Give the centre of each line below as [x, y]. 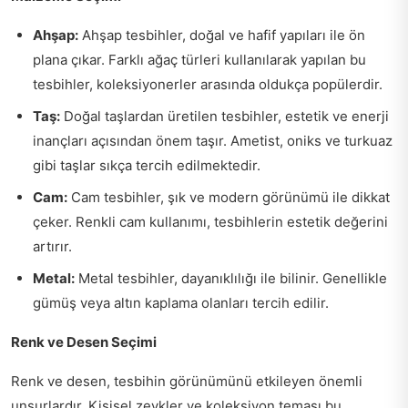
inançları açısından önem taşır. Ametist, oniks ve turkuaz [213, 141]
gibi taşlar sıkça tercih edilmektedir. [147, 165]
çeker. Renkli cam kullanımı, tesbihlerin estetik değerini [210, 222]
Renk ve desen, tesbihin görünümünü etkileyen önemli [187, 381]
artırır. [52, 246]
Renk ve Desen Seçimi [84, 342]
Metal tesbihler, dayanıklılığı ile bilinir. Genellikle [231, 278]
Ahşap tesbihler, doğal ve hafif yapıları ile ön [222, 35]
